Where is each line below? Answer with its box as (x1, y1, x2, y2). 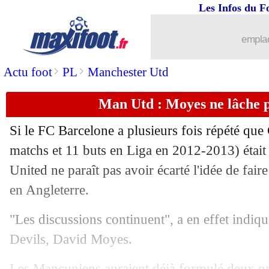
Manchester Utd (88, 65, 169, 79)
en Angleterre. (10, 182, 89, 198)
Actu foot (4, 65, 52, 79)
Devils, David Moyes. (10, 231, 132, 247)
